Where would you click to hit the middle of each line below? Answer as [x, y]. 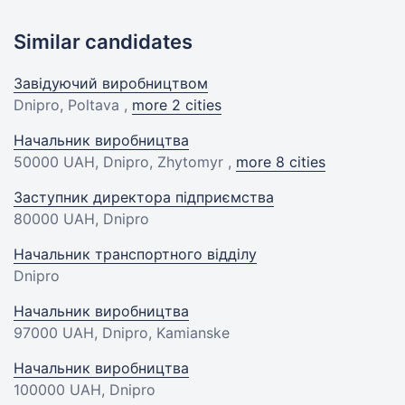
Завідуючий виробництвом [111, 83]
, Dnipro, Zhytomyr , [165, 162]
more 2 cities [177, 105]
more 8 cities [281, 162]
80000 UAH [54, 219]
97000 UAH [54, 333]
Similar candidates [103, 42]
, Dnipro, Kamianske [162, 333]
